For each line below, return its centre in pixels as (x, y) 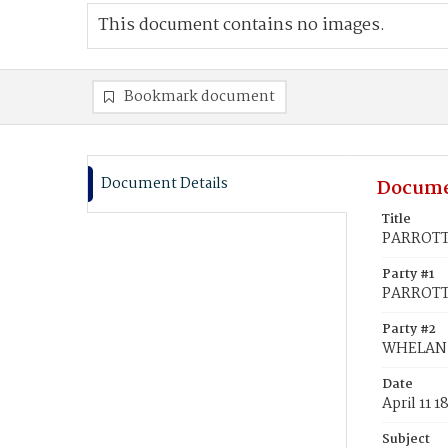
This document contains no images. (241, 25)
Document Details (164, 184)
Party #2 (409, 329)
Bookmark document (199, 97)
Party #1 (408, 274)
